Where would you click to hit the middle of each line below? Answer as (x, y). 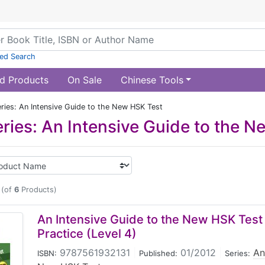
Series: (237, 253)
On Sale (84, 80)
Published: (158, 253)
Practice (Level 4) (87, 234)
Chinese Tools (152, 80)
